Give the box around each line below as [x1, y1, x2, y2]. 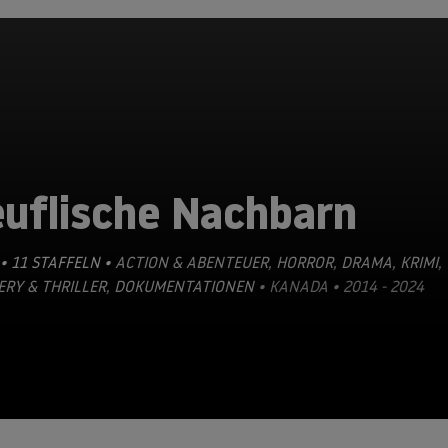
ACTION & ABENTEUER [115, 252, 268, 272]
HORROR [272, 252, 333, 272]
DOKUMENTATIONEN [110, 276, 254, 296]
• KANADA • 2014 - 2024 [254, 276, 424, 296]
